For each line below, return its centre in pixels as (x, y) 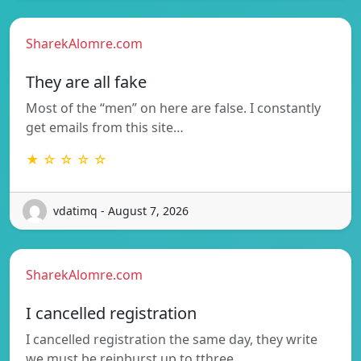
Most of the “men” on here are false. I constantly (173, 108)
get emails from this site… (105, 127)
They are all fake (86, 81)
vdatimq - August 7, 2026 (121, 211)
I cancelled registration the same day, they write (172, 339)
